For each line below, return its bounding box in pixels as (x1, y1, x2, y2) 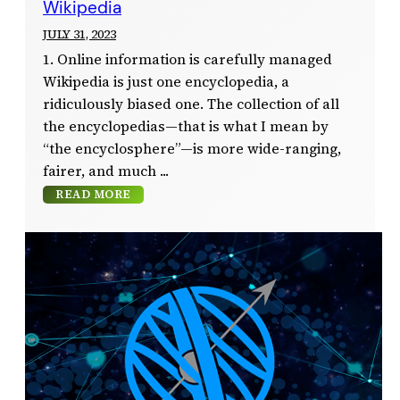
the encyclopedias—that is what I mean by (43, 117, 329, 137)
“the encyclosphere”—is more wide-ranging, (43, 139, 341, 159)
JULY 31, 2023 (43, 25, 116, 44)
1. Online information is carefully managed (43, 50, 332, 70)
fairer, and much (43, 162, 156, 181)
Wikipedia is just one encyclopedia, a (43, 72, 289, 92)
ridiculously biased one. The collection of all (43, 95, 339, 114)
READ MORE (55, 187, 131, 203)
